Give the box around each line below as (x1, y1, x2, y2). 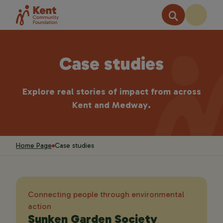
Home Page (16, 141, 52, 150)
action (28, 202, 51, 211)
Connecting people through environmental (28, 190, 184, 199)
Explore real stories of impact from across (22, 86, 201, 97)
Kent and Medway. (72, 100, 151, 111)
